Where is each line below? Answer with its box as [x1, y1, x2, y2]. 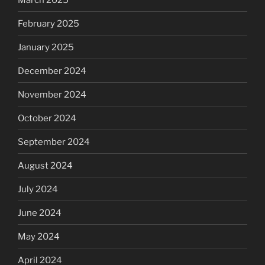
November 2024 [18, 89, 86, 100]
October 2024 [18, 112, 76, 124]
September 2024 [18, 136, 90, 147]
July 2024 [18, 183, 58, 195]
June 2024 [18, 207, 62, 218]
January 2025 [18, 41, 74, 53]
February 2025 [18, 18, 79, 29]
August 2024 [18, 160, 73, 171]
